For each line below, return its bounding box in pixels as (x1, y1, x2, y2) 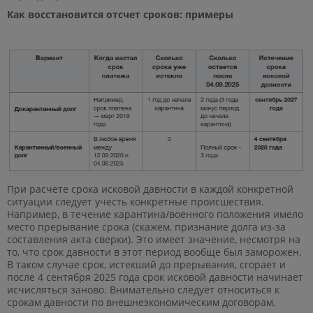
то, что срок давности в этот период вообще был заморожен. (7, 245, 302, 259)
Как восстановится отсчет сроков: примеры (7, 7, 233, 21)
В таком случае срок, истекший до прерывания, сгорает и (7, 258, 286, 272)
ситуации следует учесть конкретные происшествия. (7, 195, 264, 209)
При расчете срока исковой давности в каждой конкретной (7, 182, 293, 196)
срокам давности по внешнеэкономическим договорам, (7, 296, 275, 310)
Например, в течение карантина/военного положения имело (7, 208, 303, 221)
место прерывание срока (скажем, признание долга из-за (7, 220, 286, 234)
